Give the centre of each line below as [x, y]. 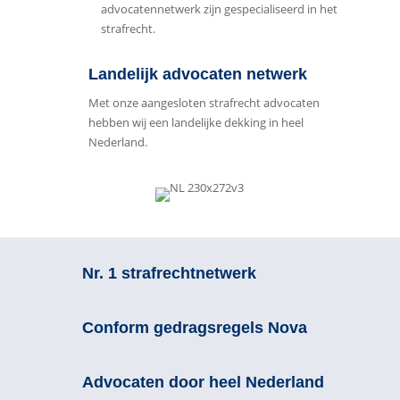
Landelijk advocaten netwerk [197, 74]
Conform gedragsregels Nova [194, 328]
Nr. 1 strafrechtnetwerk [169, 273]
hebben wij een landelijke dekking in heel [196, 122]
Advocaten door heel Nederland [203, 382]
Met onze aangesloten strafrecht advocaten [204, 103]
